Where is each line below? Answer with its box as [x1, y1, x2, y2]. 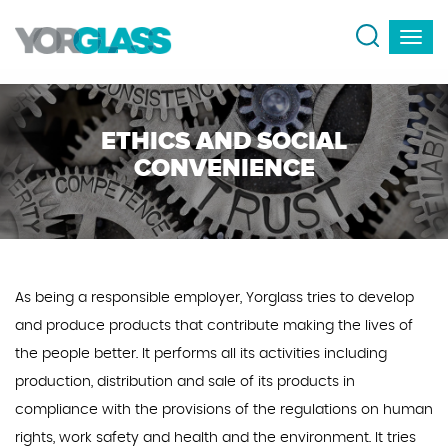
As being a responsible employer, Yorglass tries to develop [15, 291, 414, 305]
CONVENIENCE [133, 153, 315, 181]
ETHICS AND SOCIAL [101, 126, 347, 154]
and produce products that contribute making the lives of [15, 319, 413, 333]
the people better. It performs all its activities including [15, 347, 387, 361]
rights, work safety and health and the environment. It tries [15, 431, 416, 445]
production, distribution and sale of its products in [15, 375, 355, 389]
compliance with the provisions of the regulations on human [15, 403, 433, 417]
